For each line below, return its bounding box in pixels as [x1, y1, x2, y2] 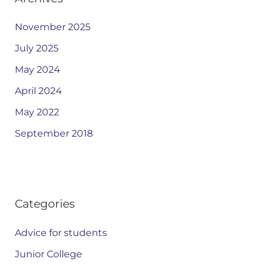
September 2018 [14, 128, 93, 140]
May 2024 [14, 64, 60, 76]
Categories [14, 196, 75, 211]
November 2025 [14, 21, 91, 33]
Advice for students [14, 227, 107, 238]
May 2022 [14, 106, 59, 118]
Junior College [14, 248, 82, 260]
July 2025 [14, 43, 59, 54]
